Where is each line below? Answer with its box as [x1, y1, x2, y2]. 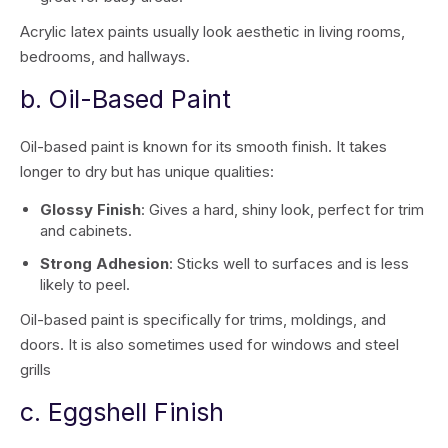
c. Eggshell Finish [20, 397, 224, 427]
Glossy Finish [40, 200, 141, 219]
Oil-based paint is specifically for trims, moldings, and [20, 310, 386, 329]
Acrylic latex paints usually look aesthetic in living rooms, [20, 22, 405, 41]
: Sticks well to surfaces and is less [169, 254, 409, 273]
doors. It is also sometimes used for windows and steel [20, 335, 399, 354]
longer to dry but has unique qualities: [20, 162, 274, 181]
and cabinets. [40, 221, 132, 240]
